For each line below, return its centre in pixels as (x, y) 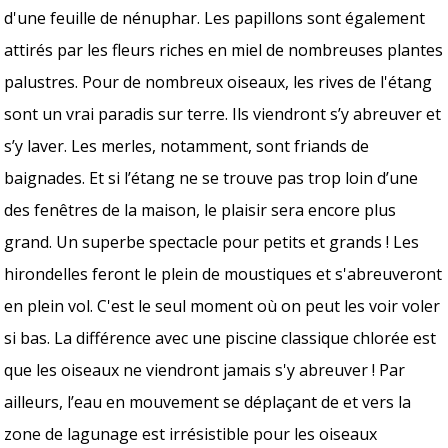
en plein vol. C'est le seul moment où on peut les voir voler (222, 305)
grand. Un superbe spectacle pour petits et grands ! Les (212, 241)
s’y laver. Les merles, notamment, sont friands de (187, 145)
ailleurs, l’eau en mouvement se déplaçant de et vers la (208, 401)
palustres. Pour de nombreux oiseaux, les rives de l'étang (218, 81)
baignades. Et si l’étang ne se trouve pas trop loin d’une (211, 177)
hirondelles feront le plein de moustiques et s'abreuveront (223, 273)
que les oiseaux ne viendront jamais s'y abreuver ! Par (205, 369)
